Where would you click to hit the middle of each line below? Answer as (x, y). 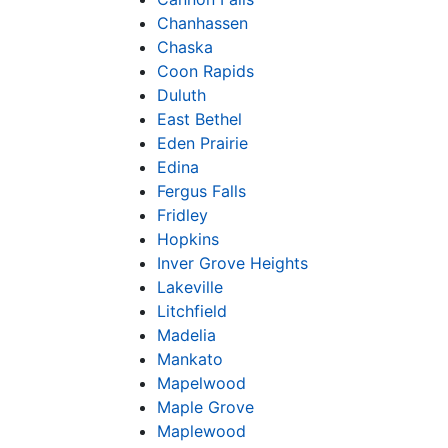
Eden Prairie (202, 143)
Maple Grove (205, 407)
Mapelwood (201, 383)
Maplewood (201, 431)
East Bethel (199, 119)
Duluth (181, 95)
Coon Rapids (205, 71)
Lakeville (190, 287)
